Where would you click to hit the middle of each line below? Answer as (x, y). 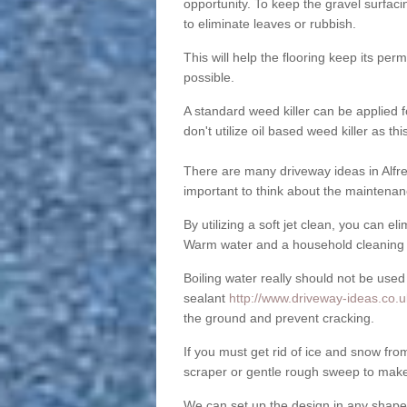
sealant (206, 298)
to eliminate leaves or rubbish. (269, 24)
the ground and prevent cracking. (278, 318)
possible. (208, 78)
